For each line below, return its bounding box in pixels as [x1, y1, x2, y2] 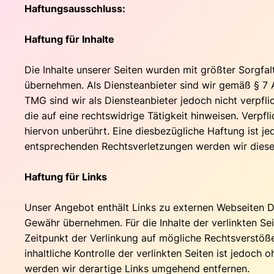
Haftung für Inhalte [24, 32, 114, 45]
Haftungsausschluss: [24, 2, 125, 15]
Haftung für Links [24, 170, 107, 183]
